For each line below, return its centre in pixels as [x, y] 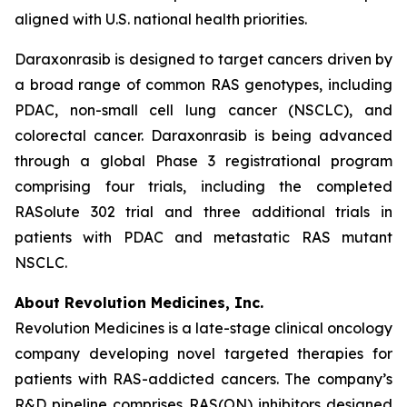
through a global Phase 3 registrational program [203, 161]
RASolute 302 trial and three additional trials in [203, 212]
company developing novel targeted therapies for [203, 353]
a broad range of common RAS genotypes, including [203, 84]
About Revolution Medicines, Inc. [139, 303]
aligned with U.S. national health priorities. [161, 19]
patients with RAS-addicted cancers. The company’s [203, 379]
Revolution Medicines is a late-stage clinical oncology [203, 328]
